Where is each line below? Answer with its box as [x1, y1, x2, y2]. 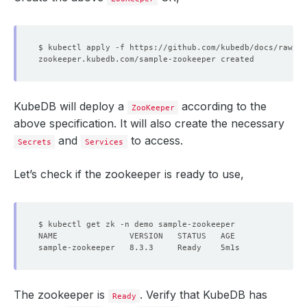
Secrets [17, 137, 51, 147]
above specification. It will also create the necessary [14, 116, 284, 130]
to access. [127, 134, 183, 147]
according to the [178, 99, 267, 113]
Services [85, 137, 124, 147]
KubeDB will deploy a [14, 99, 127, 113]
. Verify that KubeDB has [140, 288, 268, 302]
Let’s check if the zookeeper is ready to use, [14, 167, 244, 181]
